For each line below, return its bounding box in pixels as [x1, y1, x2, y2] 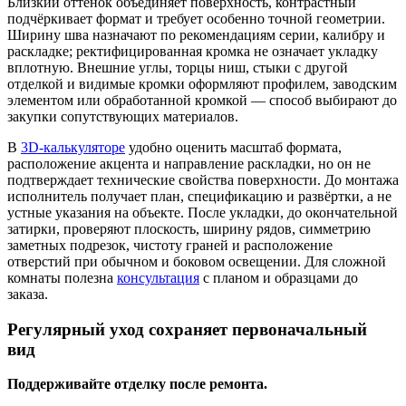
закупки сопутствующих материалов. [7, 108, 238, 124]
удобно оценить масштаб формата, [125, 139, 342, 155]
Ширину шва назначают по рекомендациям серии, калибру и [7, 26, 385, 43]
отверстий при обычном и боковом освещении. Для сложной [7, 253, 386, 269]
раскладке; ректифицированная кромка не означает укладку [7, 43, 378, 59]
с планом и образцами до [199, 269, 358, 285]
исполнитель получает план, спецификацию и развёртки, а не [7, 188, 391, 204]
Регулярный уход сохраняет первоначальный [7, 319, 367, 339]
